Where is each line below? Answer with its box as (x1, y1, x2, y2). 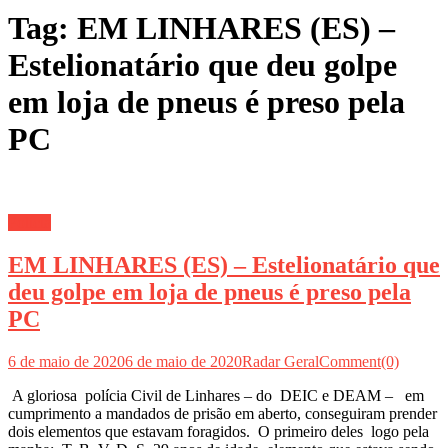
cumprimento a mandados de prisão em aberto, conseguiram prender (8, 404, 437, 422)
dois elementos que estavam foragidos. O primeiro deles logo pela (8, 422, 429, 440)
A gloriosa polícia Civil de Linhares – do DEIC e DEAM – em (8, 386, 424, 404)
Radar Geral (242, 352, 319, 370)
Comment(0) (319, 352, 399, 370)
